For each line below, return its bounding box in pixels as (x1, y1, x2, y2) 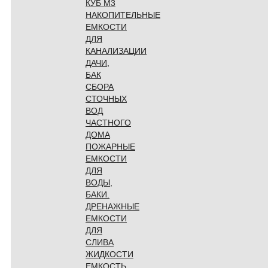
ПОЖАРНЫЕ (86, 141, 135, 151)
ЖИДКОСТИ (86, 249, 133, 259)
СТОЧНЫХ (86, 93, 127, 103)
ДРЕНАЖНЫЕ (86, 201, 139, 211)
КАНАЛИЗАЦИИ (86, 45, 147, 56)
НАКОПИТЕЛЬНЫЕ (86, 10, 160, 20)
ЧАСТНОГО (86, 117, 131, 127)
